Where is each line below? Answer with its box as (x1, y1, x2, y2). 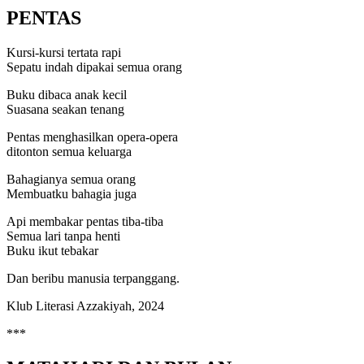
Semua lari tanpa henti (6, 229, 120, 244)
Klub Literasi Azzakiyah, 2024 (6, 299, 164, 314)
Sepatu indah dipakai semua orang (6, 60, 182, 75)
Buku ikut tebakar (6, 244, 98, 258)
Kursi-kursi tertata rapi (6, 45, 121, 60)
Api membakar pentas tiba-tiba (6, 214, 163, 229)
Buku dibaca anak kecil (6, 88, 127, 102)
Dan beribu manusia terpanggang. (6, 271, 180, 286)
